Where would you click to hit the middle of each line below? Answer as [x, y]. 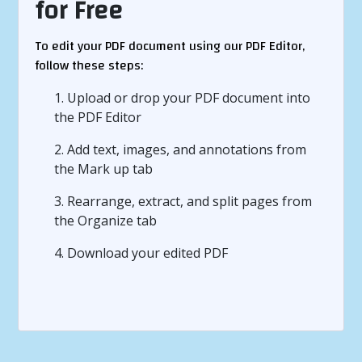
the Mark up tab [104, 169]
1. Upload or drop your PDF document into [183, 98]
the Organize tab [106, 221]
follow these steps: [89, 65]
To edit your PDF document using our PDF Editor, [170, 46]
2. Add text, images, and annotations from [181, 149]
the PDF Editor [98, 117]
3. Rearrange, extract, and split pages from [183, 201]
